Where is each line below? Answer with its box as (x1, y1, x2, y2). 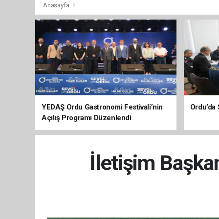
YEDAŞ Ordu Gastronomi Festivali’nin (42, 103, 163, 111)
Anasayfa (43, 1, 71, 9)
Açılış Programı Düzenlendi (42, 113, 131, 122)
